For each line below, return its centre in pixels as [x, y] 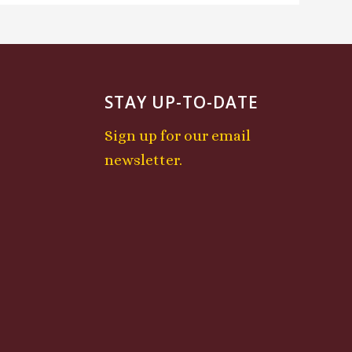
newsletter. [143, 160]
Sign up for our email [177, 136]
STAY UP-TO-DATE [181, 103]
